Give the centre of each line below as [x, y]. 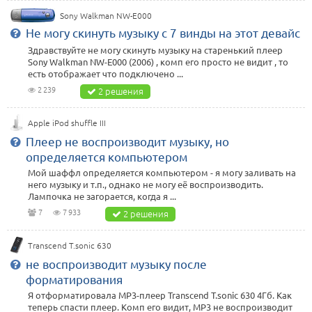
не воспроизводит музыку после [116, 263]
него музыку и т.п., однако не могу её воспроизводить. [146, 184]
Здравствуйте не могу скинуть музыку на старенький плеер [155, 49]
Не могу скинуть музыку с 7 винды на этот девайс [163, 32]
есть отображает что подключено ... [106, 73]
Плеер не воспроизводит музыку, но [127, 141]
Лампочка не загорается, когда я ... [102, 196]
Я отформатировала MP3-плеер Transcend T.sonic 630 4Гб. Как [160, 295]
